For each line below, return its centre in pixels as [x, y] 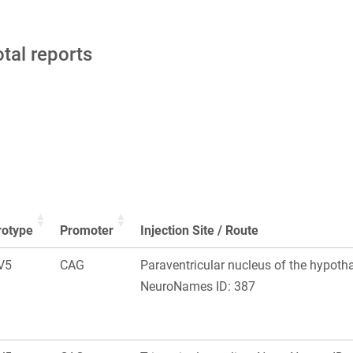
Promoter [87, 231]
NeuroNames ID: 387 [198, 287]
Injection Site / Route [199, 231]
